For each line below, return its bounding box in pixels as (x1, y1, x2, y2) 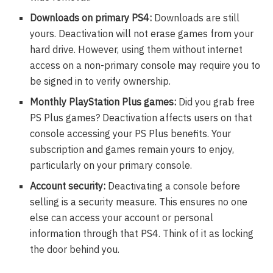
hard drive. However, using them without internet (30, 43, 243, 56)
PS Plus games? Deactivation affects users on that (30, 112, 253, 124)
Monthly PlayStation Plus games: (30, 96, 177, 108)
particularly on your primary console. (30, 159, 193, 172)
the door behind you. (30, 243, 120, 256)
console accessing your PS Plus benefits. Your (30, 127, 232, 140)
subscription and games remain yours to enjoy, (30, 143, 235, 156)
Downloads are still (152, 12, 240, 24)
